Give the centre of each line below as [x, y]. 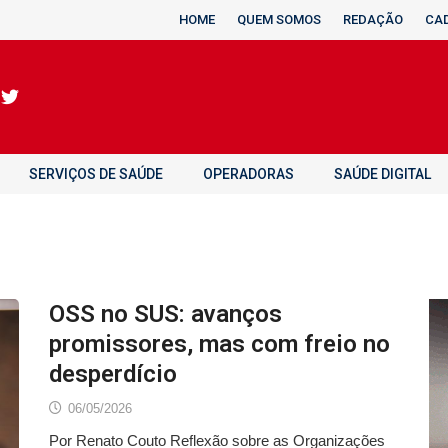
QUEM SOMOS [279, 19]
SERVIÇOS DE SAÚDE [96, 174]
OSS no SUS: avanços [165, 314]
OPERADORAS [248, 174]
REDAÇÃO [373, 19]
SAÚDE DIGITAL [382, 174]
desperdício [113, 374]
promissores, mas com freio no [219, 344]
